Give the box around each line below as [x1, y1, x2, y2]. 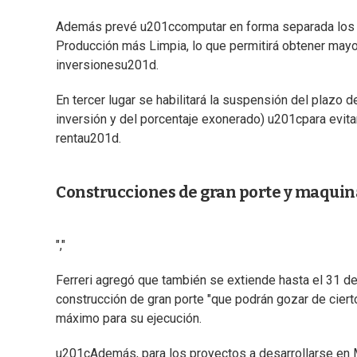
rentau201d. [56, 131, 121, 147]
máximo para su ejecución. [56, 311, 202, 327]
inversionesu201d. [56, 57, 159, 73]
